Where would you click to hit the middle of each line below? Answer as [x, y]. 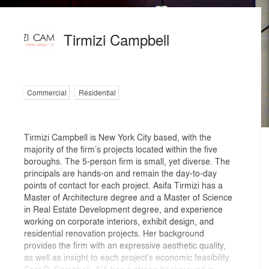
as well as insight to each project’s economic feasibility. [128, 257]
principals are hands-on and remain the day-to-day [120, 173]
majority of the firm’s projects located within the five [121, 149]
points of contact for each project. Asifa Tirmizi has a [123, 185]
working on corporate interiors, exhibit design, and [119, 221]
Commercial [47, 92]
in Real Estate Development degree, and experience [123, 209]
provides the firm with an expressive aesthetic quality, [125, 245]
